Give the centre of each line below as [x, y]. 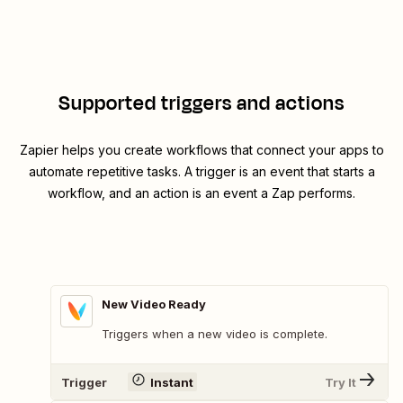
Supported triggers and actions [201, 104]
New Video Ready [154, 304]
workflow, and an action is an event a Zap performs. [201, 193]
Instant [171, 382]
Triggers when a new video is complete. [215, 334]
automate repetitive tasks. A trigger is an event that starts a [201, 172]
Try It [340, 382]
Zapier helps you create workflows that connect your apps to [201, 150]
